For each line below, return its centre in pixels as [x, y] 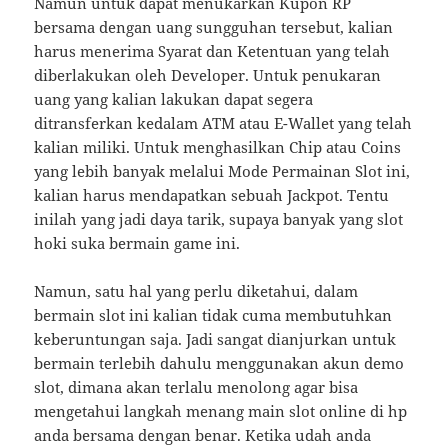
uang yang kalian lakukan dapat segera [174, 98]
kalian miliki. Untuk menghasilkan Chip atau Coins [218, 146]
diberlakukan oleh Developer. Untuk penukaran [208, 74]
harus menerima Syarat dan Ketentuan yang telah [212, 50]
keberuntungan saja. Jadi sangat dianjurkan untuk [215, 338]
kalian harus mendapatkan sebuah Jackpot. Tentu [212, 194]
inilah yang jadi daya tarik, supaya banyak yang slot [219, 218]
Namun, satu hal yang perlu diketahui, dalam [196, 290]
